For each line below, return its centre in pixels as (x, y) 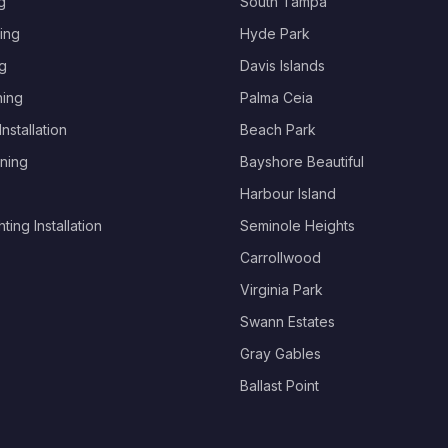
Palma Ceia (276, 97)
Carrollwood (280, 257)
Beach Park (278, 129)
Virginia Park (281, 289)
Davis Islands (282, 65)
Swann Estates (287, 321)
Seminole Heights (297, 225)
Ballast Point (279, 385)
